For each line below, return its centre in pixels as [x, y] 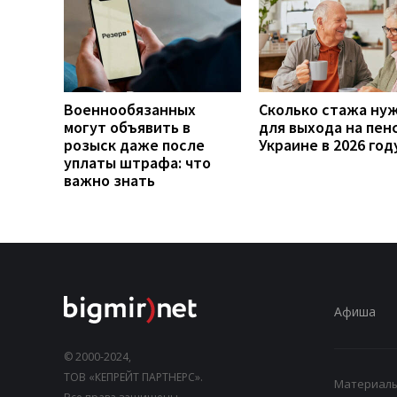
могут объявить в [127, 127]
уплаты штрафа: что [137, 162]
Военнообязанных [130, 109]
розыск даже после [134, 144]
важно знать [109, 180]
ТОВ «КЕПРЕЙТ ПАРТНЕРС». [133, 377]
